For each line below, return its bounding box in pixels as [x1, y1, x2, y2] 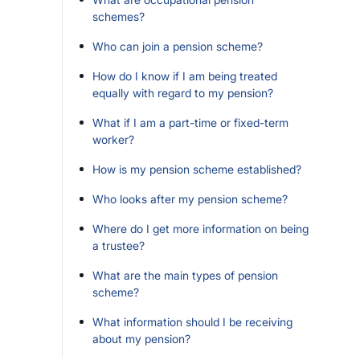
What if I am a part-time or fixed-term [92, 116, 288, 129]
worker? [92, 133, 134, 146]
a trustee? [92, 239, 145, 252]
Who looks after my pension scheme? [92, 192, 288, 206]
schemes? [92, 10, 145, 23]
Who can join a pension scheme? [92, 39, 263, 53]
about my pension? [92, 332, 190, 346]
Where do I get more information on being [92, 222, 309, 235]
